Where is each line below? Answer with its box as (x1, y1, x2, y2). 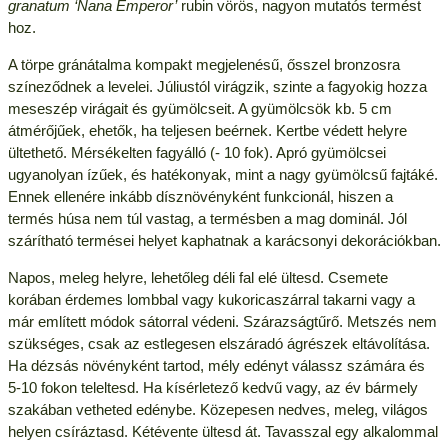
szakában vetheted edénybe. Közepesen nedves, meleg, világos (7, 401, 428, 419)
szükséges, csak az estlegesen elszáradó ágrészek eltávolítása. (7, 335, 430, 353)
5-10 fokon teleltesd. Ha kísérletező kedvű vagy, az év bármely (7, 379, 418, 397)
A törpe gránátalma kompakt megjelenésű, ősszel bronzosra (7, 56, 400, 74)
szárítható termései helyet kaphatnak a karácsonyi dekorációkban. (7, 232, 441, 250)
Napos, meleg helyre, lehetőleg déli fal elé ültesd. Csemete (7, 269, 388, 287)
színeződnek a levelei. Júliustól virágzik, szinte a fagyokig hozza (7, 78, 427, 96)
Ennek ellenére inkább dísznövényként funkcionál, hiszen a (7, 188, 393, 206)
